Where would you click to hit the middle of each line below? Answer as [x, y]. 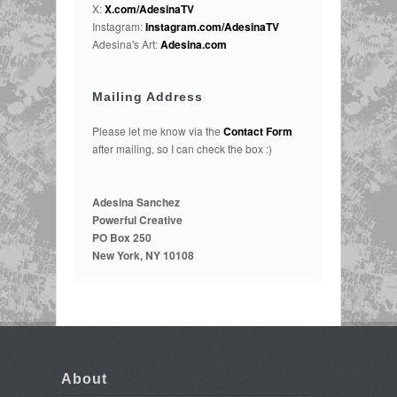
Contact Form [258, 132]
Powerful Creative [137, 220]
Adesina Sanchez [136, 202]
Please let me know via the [158, 131]
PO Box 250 [122, 238]
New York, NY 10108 [143, 256]
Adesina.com [194, 45]
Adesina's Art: [126, 44]
